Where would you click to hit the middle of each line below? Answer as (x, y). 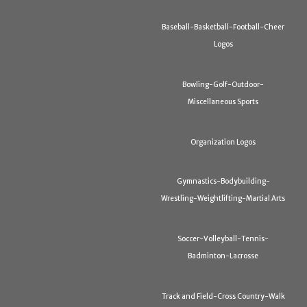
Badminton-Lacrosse (223, 257)
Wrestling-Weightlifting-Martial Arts (223, 199)
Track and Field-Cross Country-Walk (223, 297)
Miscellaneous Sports (223, 103)
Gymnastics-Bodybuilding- (223, 182)
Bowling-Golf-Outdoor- (223, 85)
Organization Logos (223, 143)
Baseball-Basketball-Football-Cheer (223, 27)
